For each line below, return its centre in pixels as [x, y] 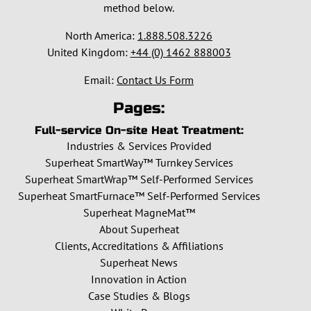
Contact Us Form [155, 80]
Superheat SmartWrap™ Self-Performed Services [139, 179]
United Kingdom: [89, 52]
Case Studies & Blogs [139, 296]
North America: [101, 35]
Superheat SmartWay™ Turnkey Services [139, 162]
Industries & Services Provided [139, 146]
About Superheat [139, 229]
